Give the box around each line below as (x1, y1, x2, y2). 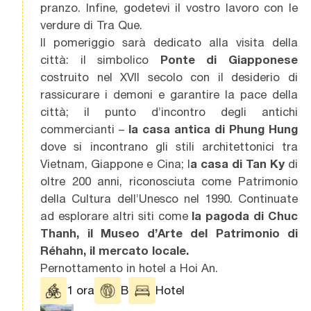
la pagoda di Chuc (187, 209, 298, 224)
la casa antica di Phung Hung (124, 122, 298, 137)
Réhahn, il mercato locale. (40, 244, 190, 258)
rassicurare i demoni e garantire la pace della (40, 87, 298, 102)
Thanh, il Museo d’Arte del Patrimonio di (40, 226, 298, 241)
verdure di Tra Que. (40, 18, 143, 33)
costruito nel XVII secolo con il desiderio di (40, 70, 298, 85)
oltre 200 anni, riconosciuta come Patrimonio (40, 174, 298, 189)
